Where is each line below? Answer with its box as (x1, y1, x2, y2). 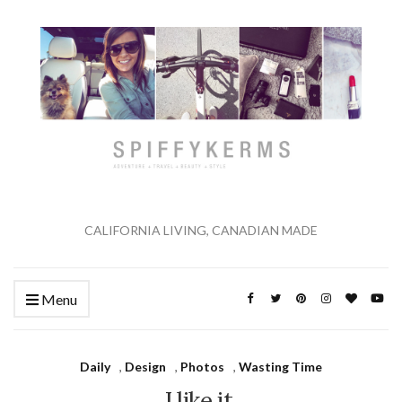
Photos (180, 359, 224, 375)
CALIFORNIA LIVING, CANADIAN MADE (84, 223, 318, 239)
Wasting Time (239, 359, 322, 375)
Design (125, 359, 166, 375)
